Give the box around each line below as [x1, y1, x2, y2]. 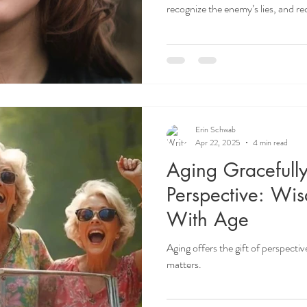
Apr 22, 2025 [195, 136, 241, 149]
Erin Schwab [195, 123, 236, 136]
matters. [167, 256, 201, 272]
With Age [167, 206, 249, 232]
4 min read [253, 136, 288, 149]
